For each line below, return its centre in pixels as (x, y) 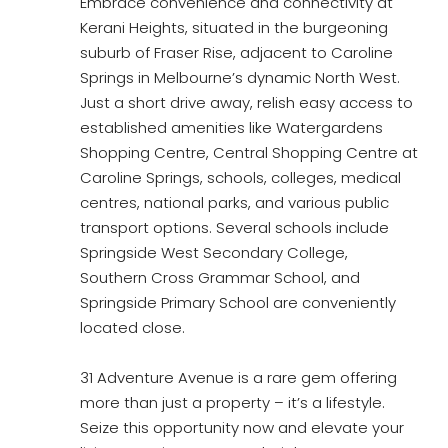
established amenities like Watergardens (231, 127)
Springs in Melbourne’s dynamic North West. (240, 77)
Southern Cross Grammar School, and (220, 277)
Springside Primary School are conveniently (238, 302)
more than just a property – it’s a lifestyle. (232, 402)
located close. (132, 327)
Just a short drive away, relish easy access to (246, 102)
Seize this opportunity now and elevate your (242, 427)
